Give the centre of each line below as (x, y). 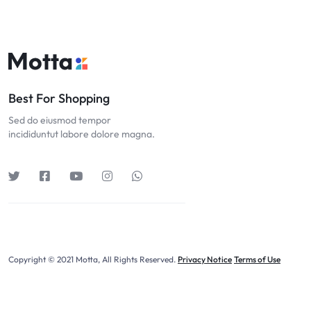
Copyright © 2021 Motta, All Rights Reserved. (93, 259)
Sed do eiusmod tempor (60, 120)
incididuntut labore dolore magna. (82, 134)
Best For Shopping (59, 98)
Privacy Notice (205, 259)
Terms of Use (257, 259)
